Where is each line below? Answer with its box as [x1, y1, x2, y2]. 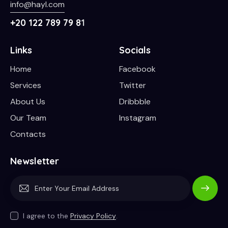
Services [10, 80, 41, 91]
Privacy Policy [70, 211, 116, 221]
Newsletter [10, 155, 59, 167]
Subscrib [193, 185, 217, 192]
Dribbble [119, 96, 151, 107]
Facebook [119, 64, 156, 75]
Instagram [119, 112, 156, 124]
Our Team [10, 112, 46, 124]
